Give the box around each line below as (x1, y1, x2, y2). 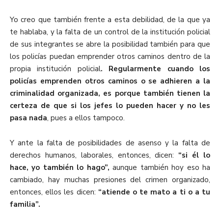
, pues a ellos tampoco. (47, 113, 125, 123)
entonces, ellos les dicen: (10, 187, 98, 197)
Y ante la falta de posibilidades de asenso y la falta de (10, 138, 210, 148)
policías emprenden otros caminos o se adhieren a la (10, 76, 210, 86)
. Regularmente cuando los (100, 64, 211, 74)
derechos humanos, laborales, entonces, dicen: (10, 150, 179, 161)
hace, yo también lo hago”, (10, 163, 110, 173)
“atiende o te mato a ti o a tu (98, 187, 211, 197)
